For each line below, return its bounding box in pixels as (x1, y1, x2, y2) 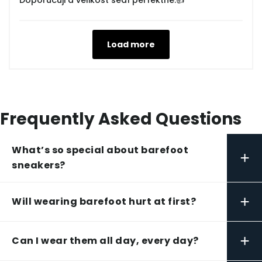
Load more (107, 39, 155, 51)
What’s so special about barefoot (12, 143, 188, 157)
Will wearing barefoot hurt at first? (12, 195, 196, 209)
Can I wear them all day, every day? (12, 234, 199, 248)
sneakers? (12, 158, 65, 173)
